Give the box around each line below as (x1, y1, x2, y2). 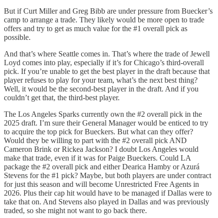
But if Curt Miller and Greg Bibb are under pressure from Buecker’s (4, 7, 213, 16)
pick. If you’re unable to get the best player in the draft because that (4, 67, 210, 76)
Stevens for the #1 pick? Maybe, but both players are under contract (4, 171, 211, 180)
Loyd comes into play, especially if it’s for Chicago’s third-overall (4, 58, 204, 67)
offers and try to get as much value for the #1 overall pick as (4, 24, 187, 33)
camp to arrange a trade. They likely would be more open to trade (4, 16, 204, 24)
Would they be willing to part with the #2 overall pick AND (4, 136, 187, 145)
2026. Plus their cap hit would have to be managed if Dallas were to (4, 189, 212, 198)
